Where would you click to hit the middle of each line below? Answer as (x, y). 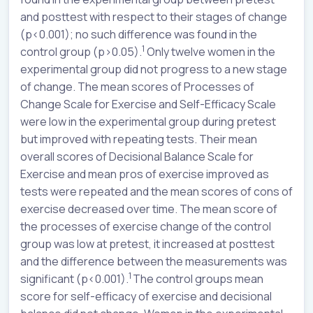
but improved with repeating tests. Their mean (139, 139)
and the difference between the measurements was (154, 262)
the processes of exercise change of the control (146, 227)
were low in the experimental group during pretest (148, 122)
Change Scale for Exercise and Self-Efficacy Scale (148, 104)
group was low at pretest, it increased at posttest (147, 244)
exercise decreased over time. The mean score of (149, 209)
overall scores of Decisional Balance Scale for (137, 157)
